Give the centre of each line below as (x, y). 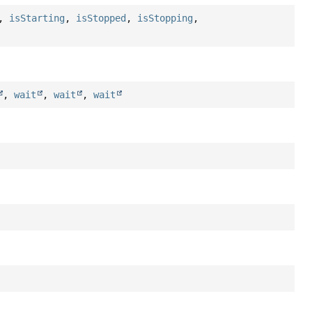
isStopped (101, 18)
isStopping (165, 18)
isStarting (37, 18)
